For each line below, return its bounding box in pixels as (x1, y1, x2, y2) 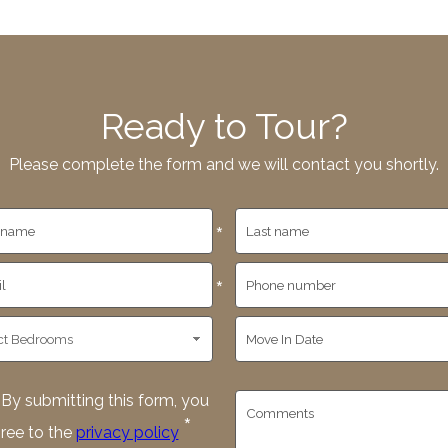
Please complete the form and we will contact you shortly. (9, 154, 439, 174)
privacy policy (75, 422, 179, 442)
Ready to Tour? (100, 104, 348, 147)
